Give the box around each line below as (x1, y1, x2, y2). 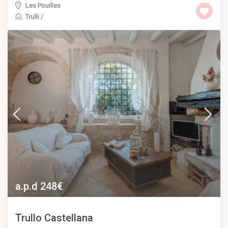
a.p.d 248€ (15, 180, 64, 192)
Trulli (25, 13, 40, 21)
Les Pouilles (25, 2, 61, 10)
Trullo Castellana (15, 212, 94, 224)
